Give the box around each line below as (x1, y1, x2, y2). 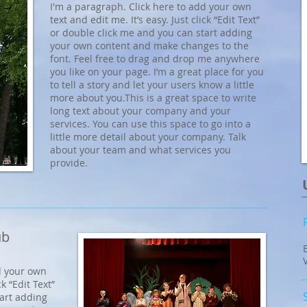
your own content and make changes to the (50, 39, 249, 52)
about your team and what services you (50, 143, 231, 156)
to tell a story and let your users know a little (50, 78, 254, 91)
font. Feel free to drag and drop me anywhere (50, 52, 260, 65)
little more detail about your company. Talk (50, 130, 246, 143)
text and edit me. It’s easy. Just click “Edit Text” (50, 13, 260, 26)
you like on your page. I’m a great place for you (50, 65, 264, 78)
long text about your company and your (50, 104, 231, 117)
